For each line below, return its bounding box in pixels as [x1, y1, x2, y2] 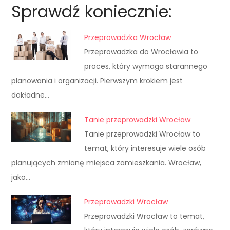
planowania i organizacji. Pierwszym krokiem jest [11, 75, 183, 86]
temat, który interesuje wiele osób [84, 143, 206, 154]
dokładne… [11, 89, 50, 100]
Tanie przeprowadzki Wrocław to [84, 128, 200, 139]
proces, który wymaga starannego [84, 61, 207, 71]
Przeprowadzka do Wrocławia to [84, 46, 198, 57]
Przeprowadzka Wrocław [84, 32, 171, 43]
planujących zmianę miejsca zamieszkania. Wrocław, [11, 157, 202, 168]
